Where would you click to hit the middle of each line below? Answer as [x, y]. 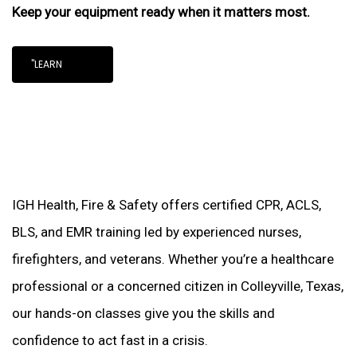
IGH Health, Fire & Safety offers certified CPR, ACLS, [167, 205]
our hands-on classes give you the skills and [144, 313]
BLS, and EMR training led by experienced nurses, [157, 232]
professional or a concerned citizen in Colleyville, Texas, [178, 286]
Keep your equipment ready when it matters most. [161, 12]
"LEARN [47, 64]
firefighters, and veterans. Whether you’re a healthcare [173, 259]
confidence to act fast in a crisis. [110, 340]
